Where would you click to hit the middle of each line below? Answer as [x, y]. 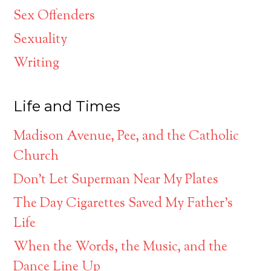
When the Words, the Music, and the [121, 248]
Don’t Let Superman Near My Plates [116, 181]
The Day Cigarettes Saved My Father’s [123, 204]
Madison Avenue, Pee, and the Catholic [126, 137]
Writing [37, 64]
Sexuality [41, 40]
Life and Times [67, 106]
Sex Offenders [54, 17]
